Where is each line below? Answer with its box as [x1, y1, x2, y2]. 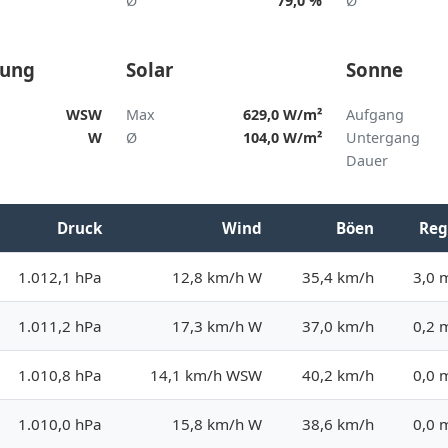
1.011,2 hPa [18, 315, 102, 336]
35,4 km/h [302, 266, 374, 287]
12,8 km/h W [172, 266, 262, 287]
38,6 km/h [302, 413, 374, 434]
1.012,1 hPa [18, 266, 102, 287]
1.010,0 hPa [18, 413, 102, 434]
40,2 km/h [302, 364, 374, 385]
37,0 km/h [302, 315, 374, 336]
